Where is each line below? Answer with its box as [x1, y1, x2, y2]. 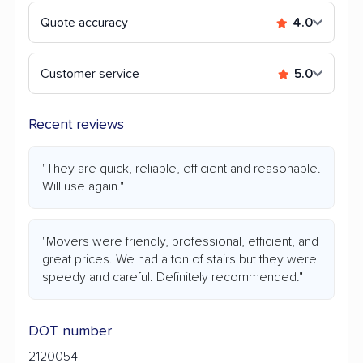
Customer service [41, 66, 139, 80]
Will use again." [42, 179, 124, 193]
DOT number [28, 323, 112, 339]
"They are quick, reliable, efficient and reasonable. [42, 161, 321, 175]
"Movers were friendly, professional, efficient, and [42, 234, 318, 248]
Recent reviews [28, 117, 124, 132]
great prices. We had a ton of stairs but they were [42, 252, 317, 266]
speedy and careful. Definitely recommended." [42, 270, 303, 284]
